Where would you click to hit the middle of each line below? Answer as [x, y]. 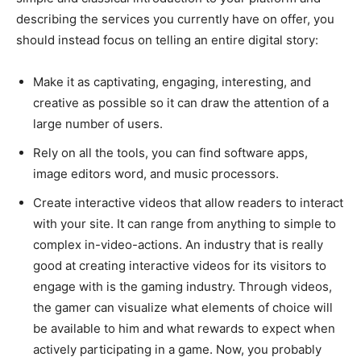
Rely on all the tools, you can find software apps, [170, 152]
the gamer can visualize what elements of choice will [183, 307]
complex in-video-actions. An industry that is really [178, 244]
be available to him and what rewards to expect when [184, 328]
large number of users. [98, 123]
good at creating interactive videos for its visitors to [180, 265]
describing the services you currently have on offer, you [175, 19]
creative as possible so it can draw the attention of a [181, 102]
